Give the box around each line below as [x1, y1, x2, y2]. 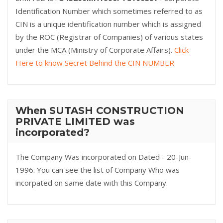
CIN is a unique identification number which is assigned [15, 19, 201, 29]
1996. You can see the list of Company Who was [15, 165, 180, 175]
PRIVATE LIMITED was [15, 115, 135, 127]
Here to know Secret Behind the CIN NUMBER [15, 58, 174, 68]
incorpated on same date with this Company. [15, 178, 168, 188]
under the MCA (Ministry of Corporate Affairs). [15, 45, 174, 55]
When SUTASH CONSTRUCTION [15, 105, 184, 116]
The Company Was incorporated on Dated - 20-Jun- [15, 152, 192, 162]
